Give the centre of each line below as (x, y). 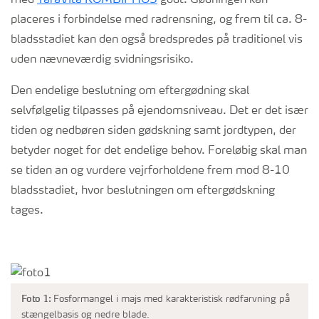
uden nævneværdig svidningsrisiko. (102, 60)
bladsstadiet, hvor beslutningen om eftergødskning (143, 191)
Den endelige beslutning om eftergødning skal (130, 91)
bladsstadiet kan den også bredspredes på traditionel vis (157, 40)
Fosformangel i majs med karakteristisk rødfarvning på (171, 300)
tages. (28, 211)
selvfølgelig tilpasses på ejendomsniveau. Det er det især (159, 111)
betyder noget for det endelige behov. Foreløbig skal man (159, 151)
